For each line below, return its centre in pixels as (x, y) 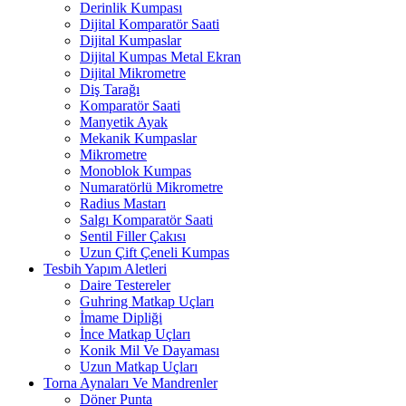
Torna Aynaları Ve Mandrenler (130, 383)
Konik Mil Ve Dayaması (150, 350)
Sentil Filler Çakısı (133, 236)
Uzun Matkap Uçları (139, 367)
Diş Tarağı (110, 89)
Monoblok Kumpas (135, 171)
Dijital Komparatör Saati (150, 24)
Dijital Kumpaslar (130, 40)
